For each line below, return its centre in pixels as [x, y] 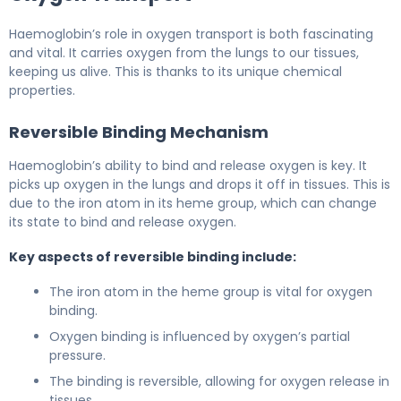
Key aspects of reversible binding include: [153, 256]
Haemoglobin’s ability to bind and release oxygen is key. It [188, 165]
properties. [42, 90]
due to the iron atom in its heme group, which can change [193, 203]
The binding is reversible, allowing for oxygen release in [219, 381]
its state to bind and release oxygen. [123, 222]
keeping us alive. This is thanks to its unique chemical [175, 71]
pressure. [77, 355]
